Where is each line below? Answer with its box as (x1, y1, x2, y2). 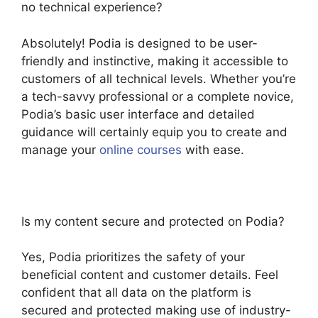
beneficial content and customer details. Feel (21, 268, 278, 283)
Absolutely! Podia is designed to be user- (21, 35, 258, 50)
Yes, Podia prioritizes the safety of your (21, 250, 245, 265)
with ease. (182, 142, 244, 157)
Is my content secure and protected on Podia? (21, 214, 285, 229)
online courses (99, 142, 182, 157)
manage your (21, 142, 99, 157)
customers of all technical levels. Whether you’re (21, 71, 296, 86)
